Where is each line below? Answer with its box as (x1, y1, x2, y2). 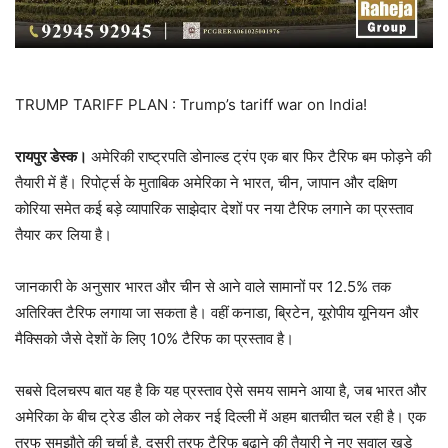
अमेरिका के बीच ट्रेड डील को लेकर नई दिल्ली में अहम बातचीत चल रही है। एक (15, 407, 426, 427)
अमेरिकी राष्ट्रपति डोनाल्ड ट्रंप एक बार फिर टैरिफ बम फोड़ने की (87, 147, 431, 167)
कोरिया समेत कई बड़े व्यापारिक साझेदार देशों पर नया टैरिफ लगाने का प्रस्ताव (15, 199, 413, 219)
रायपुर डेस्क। (15, 147, 87, 167)
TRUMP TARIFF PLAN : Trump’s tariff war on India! (15, 95, 367, 115)
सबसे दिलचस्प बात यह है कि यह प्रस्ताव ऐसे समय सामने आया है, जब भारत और (15, 381, 427, 401)
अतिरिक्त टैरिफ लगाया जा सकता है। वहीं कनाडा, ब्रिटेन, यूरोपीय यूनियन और (15, 303, 419, 323)
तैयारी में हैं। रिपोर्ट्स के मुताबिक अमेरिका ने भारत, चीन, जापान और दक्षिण (15, 173, 397, 193)
